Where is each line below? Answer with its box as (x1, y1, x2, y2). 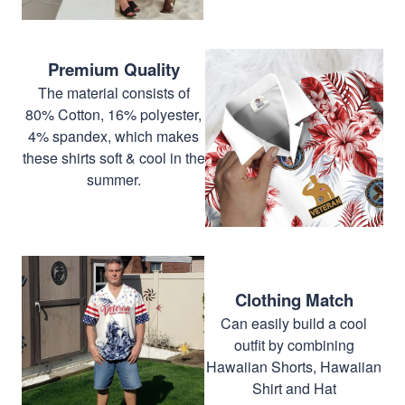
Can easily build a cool (221, 312, 367, 334)
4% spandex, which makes (28, 125, 199, 146)
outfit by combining (233, 334, 354, 355)
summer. (86, 168, 141, 190)
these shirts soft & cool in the (22, 146, 205, 168)
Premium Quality (47, 56, 180, 81)
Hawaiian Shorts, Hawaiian (206, 355, 381, 377)
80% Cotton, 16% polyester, (25, 103, 202, 125)
